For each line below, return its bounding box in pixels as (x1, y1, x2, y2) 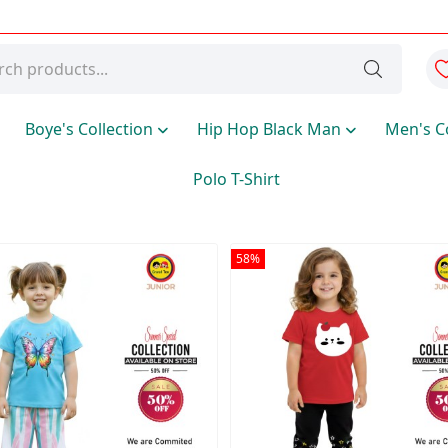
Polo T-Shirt (193, 168, 280, 190)
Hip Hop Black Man (197, 118, 345, 140)
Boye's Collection (25, 118, 157, 140)
